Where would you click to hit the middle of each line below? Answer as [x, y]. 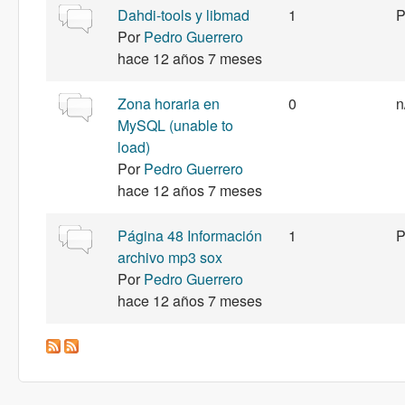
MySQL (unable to [175, 125]
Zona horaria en [169, 104]
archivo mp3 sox [170, 257]
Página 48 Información [190, 235]
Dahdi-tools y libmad [184, 15]
